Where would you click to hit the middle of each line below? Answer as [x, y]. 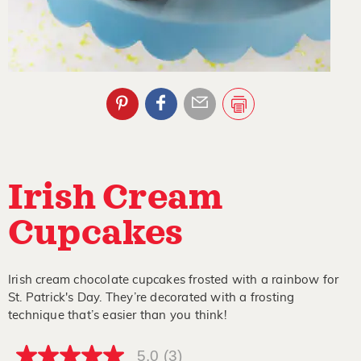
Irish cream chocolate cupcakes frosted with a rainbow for [174, 280]
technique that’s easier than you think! [119, 315]
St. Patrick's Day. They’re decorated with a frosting [151, 298]
